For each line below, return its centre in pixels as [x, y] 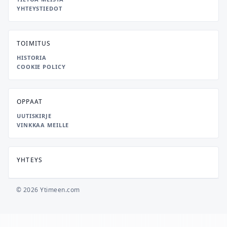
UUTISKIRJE [34, 116]
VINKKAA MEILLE [43, 125]
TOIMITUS [34, 44]
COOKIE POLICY [41, 67]
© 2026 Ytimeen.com [48, 190]
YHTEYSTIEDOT [40, 9]
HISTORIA [32, 58]
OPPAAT [30, 102]
